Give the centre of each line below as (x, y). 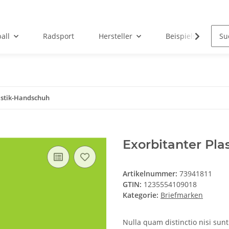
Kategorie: (142, 195)
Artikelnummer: (151, 174)
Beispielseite (187, 36)
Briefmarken (182, 195)
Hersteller (115, 36)
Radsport (58, 36)
